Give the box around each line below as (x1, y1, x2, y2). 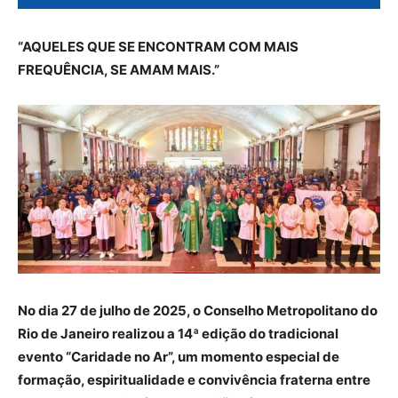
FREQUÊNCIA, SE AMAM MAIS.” (18, 60, 219, 78)
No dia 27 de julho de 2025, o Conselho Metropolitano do (18, 301, 378, 319)
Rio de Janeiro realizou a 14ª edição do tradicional (18, 324, 338, 342)
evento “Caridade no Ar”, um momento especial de (18, 347, 339, 365)
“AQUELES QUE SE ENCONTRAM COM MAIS (18, 37, 298, 55)
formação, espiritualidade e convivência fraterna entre (18, 370, 370, 388)
